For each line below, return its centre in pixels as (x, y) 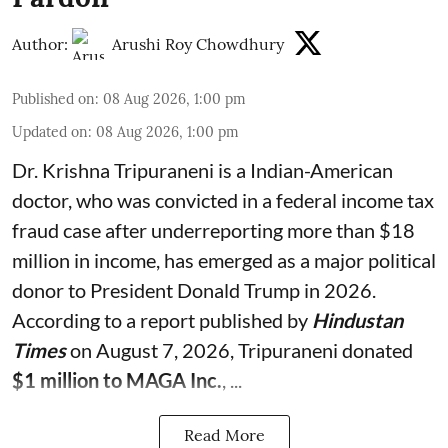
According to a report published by (162, 320)
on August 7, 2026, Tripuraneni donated (239, 350)
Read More (224, 435)
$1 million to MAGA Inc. (117, 380)
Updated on (50, 132)
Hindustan (357, 320)
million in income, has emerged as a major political (224, 260)
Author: (40, 44)
